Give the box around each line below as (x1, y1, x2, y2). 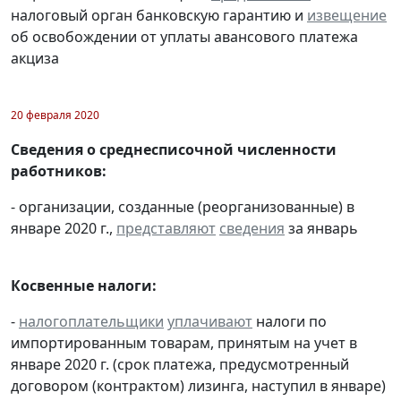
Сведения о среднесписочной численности (11, 139, 337, 159)
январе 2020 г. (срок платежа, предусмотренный (11, 354, 349, 374)
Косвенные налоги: (11, 275, 157, 295)
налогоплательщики (19, 311, 164, 331)
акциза (11, 47, 59, 68)
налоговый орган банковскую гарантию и (11, 4, 307, 25)
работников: (11, 160, 107, 181)
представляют (116, 218, 216, 238)
